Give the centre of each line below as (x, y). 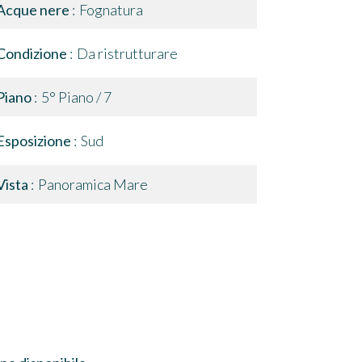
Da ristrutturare (127, 53)
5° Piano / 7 (76, 97)
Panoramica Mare (93, 184)
